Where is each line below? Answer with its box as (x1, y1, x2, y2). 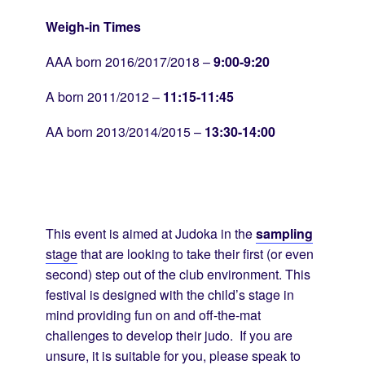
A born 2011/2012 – (46, 87, 163, 107)
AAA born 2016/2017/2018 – (46, 52, 213, 72)
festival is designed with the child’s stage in (46, 285, 294, 305)
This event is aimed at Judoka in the (46, 224, 256, 244)
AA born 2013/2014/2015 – (46, 122, 204, 142)
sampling (256, 224, 313, 244)
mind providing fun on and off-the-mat (46, 306, 261, 325)
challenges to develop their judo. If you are (46, 326, 292, 345)
